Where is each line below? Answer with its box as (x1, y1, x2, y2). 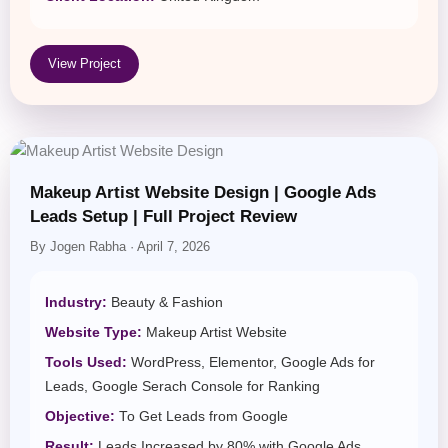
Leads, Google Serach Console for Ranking (45, 378, 320, 394)
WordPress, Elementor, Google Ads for (127, 354, 375, 370)
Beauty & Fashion (107, 294, 223, 310)
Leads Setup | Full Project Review (30, 206, 297, 226)
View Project (48, 56, 121, 72)
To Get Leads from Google (115, 408, 288, 424)
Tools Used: (45, 354, 127, 370)
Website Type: (45, 324, 142, 340)
